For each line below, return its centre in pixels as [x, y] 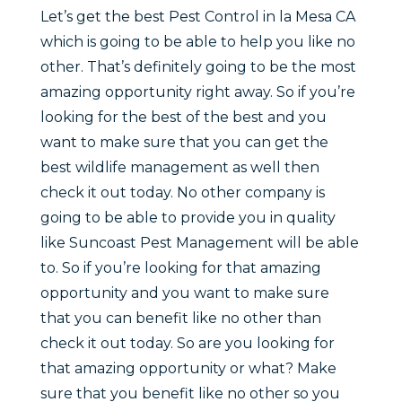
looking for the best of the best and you [183, 118]
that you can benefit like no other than [180, 319]
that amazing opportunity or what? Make [188, 369]
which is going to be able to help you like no [197, 42]
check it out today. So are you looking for [187, 344]
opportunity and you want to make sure [184, 293]
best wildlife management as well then [179, 168]
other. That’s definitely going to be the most [198, 67]
